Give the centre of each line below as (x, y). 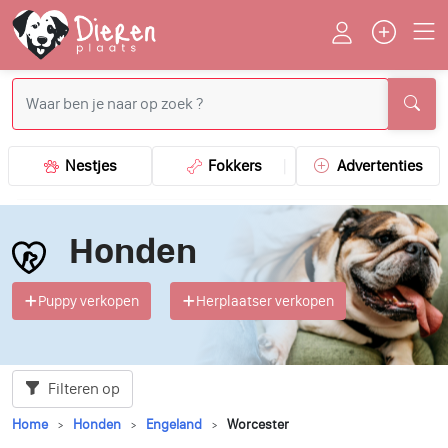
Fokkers (231, 165)
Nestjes (87, 165)
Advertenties (379, 165)
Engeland (174, 425)
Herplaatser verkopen (265, 301)
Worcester (258, 425)
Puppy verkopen (88, 301)
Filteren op (82, 389)
